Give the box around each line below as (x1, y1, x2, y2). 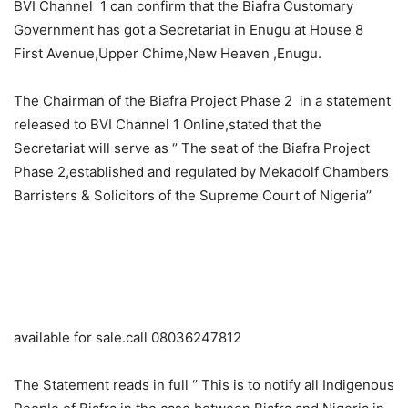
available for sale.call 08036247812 (14, 329, 241, 346)
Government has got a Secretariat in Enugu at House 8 (14, 21, 363, 38)
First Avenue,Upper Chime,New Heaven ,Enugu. (14, 45, 321, 62)
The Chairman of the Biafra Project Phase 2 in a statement (14, 92, 391, 109)
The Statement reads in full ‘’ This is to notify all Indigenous (14, 376, 394, 393)
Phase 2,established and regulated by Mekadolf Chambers (14, 163, 389, 180)
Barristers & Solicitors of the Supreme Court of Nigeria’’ (14, 187, 372, 204)
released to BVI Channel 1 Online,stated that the (14, 116, 321, 133)
